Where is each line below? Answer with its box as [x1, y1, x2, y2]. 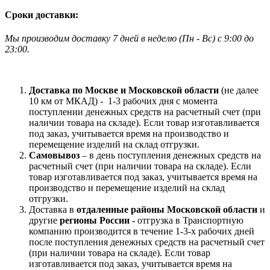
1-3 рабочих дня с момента [108, 95, 218, 106]
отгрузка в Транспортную [135, 215, 243, 225]
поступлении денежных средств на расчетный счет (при [29, 106, 261, 117]
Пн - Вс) [182, 33, 218, 43]
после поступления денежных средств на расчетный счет [29, 236, 265, 247]
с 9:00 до [218, 33, 254, 43]
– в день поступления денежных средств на [80, 149, 261, 160]
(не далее [221, 84, 259, 95]
